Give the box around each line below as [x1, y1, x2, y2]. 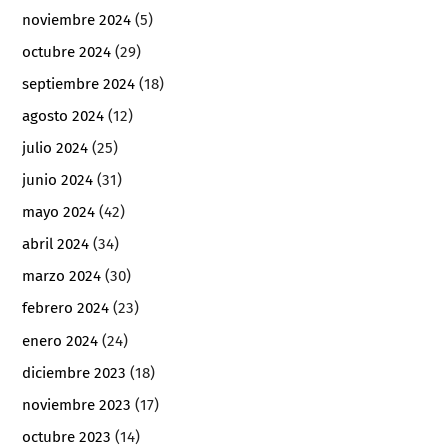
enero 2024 [22, 331, 99, 350]
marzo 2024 [22, 267, 102, 286]
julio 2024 [22, 139, 89, 158]
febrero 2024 [22, 299, 110, 318]
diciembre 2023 [22, 363, 127, 382]
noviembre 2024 [22, 10, 132, 29]
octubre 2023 [22, 427, 112, 446]
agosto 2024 [22, 107, 105, 126]
